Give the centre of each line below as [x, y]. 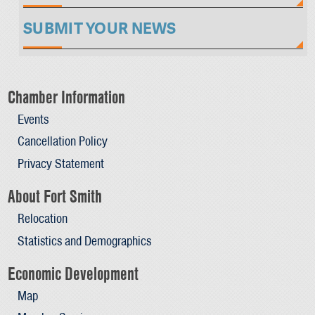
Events [33, 120]
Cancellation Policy [62, 141]
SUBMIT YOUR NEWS [100, 29]
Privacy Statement [60, 163]
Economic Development [73, 274]
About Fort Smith [55, 197]
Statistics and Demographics [84, 240]
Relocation [42, 219]
